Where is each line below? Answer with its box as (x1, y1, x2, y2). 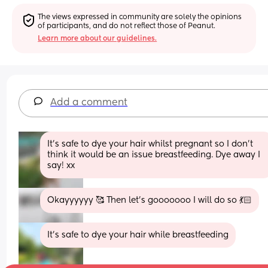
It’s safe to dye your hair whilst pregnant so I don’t (47, 139, 254, 148)
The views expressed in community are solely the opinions (38, 13, 242, 21)
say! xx (47, 161, 75, 170)
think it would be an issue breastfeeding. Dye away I (47, 150, 261, 159)
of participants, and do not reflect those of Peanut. (38, 22, 216, 30)
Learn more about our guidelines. (38, 35, 157, 42)
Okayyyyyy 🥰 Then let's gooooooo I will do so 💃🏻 (47, 196, 252, 205)
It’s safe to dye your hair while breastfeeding (47, 230, 229, 239)
